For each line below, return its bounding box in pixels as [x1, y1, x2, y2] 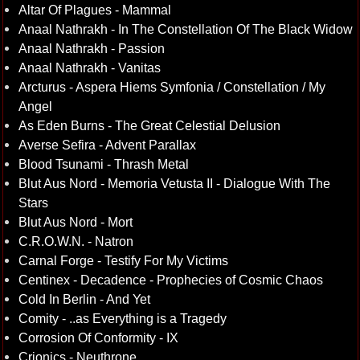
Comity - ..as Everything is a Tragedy [18, 311, 227, 325]
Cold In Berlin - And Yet [18, 292, 150, 306]
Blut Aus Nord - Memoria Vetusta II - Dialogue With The [18, 176, 330, 190]
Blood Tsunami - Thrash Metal [18, 157, 189, 171]
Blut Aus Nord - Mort [18, 215, 133, 229]
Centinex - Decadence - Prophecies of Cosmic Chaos [18, 272, 323, 287]
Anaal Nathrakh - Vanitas [18, 60, 161, 75]
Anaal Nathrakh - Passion [18, 41, 165, 55]
